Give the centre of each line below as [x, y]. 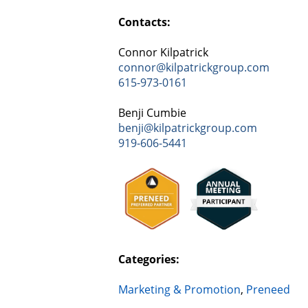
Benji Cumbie [152, 113]
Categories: [149, 259]
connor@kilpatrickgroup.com [194, 67]
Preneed [268, 289]
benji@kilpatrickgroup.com [188, 128]
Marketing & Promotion [179, 289]
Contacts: [144, 22]
